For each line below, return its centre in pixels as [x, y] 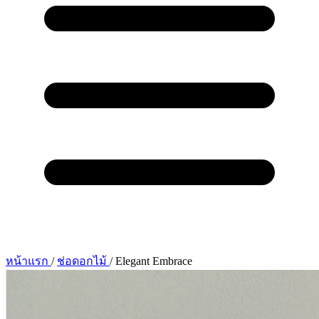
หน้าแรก [28, 261]
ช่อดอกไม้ [83, 261]
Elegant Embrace [154, 261]
